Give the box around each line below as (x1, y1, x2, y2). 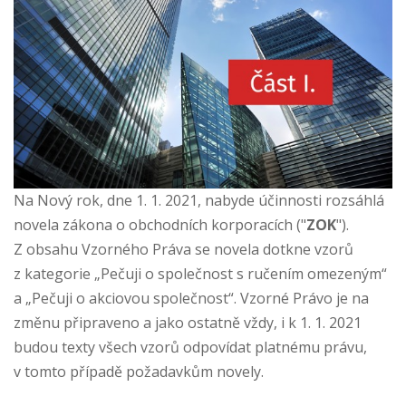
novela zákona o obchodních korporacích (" (14, 214, 306, 235)
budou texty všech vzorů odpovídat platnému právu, (14, 336, 367, 357)
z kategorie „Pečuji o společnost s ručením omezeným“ (14, 263, 387, 284)
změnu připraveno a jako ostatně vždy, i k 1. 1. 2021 (14, 312, 362, 333)
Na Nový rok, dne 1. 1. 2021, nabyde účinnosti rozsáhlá (14, 189, 384, 210)
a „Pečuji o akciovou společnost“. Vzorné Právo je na (14, 287, 369, 308)
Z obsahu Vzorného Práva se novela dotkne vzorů (14, 238, 353, 259)
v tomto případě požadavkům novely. (14, 361, 264, 382)
